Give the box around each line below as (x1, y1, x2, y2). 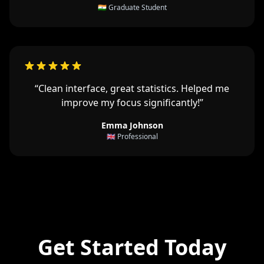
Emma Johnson (101, 119, 163, 131)
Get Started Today (38, 232, 226, 262)
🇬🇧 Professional (106, 131, 158, 141)
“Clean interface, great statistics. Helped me (35, 81, 229, 95)
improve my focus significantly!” (61, 95, 203, 109)
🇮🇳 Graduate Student (97, 2, 167, 12)
